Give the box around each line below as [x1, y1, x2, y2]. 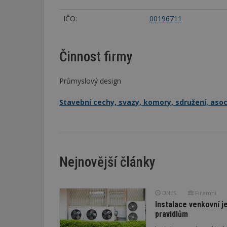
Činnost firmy [59, 49, 133, 65]
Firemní [193, 188, 216, 197]
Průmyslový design [59, 75, 121, 86]
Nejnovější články [59, 154, 156, 171]
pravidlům [155, 209, 188, 219]
